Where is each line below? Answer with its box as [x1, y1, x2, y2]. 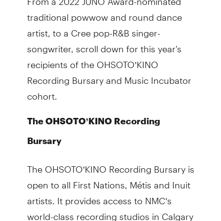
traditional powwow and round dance [27, 3, 182, 23]
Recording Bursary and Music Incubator [27, 66, 191, 86]
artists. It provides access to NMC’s [27, 186, 172, 206]
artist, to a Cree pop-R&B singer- [27, 19, 160, 38]
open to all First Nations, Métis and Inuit [27, 171, 190, 190]
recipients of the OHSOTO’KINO [27, 50, 158, 70]
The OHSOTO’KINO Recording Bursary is [27, 155, 194, 175]
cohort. [27, 82, 57, 102]
